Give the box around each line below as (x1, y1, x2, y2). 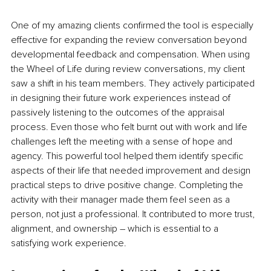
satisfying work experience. (11, 237, 126, 250)
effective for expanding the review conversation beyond (11, 34, 249, 47)
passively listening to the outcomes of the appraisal (11, 106, 227, 119)
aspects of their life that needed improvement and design (11, 165, 253, 177)
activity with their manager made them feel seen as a (11, 194, 232, 206)
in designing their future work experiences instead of (11, 92, 233, 105)
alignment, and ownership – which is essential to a (11, 223, 221, 235)
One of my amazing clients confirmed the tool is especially (11, 19, 256, 32)
